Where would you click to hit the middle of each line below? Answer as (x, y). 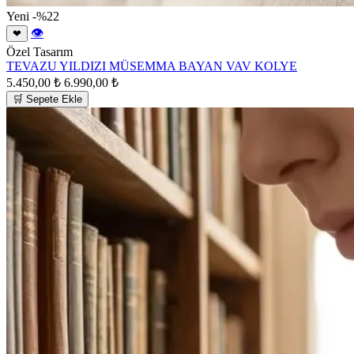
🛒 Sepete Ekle (47, 99)
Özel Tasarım (40, 51)
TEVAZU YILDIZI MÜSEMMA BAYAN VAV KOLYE (152, 66)
